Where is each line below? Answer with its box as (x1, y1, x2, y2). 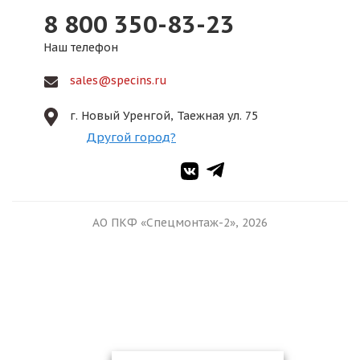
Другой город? (86, 129, 176, 145)
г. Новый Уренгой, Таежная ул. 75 (70, 108, 258, 123)
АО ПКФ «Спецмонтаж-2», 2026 (92, 215, 268, 230)
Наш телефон (43, 40, 118, 55)
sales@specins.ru (70, 73, 167, 88)
